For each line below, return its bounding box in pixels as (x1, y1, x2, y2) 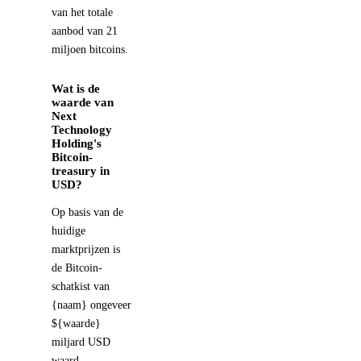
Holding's (52, 136, 102, 150)
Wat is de (52, 81, 100, 95)
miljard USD (52, 335, 110, 348)
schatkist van (52, 280, 110, 293)
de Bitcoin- (52, 261, 102, 274)
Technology (52, 122, 112, 136)
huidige (52, 224, 85, 237)
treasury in (52, 164, 110, 177)
